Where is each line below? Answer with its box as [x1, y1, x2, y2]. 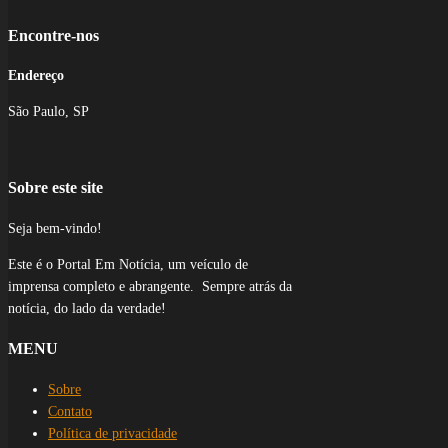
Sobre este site [8, 178, 103, 198]
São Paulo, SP [8, 104, 89, 120]
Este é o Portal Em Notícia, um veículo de [8, 256, 248, 272]
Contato [48, 403, 92, 419]
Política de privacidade [48, 425, 177, 441]
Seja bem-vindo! [8, 220, 102, 236]
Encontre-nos [8, 25, 99, 45]
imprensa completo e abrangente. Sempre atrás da [8, 278, 292, 294]
